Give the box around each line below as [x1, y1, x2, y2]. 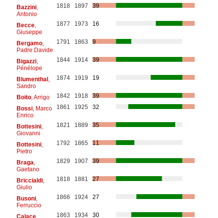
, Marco [32, 105, 52, 112]
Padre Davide [16, 46, 53, 54]
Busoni [16, 195, 36, 202]
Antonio [16, 10, 37, 18]
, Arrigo [31, 93, 50, 101]
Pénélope [16, 64, 42, 72]
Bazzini [16, 3, 36, 11]
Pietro [16, 147, 32, 155]
